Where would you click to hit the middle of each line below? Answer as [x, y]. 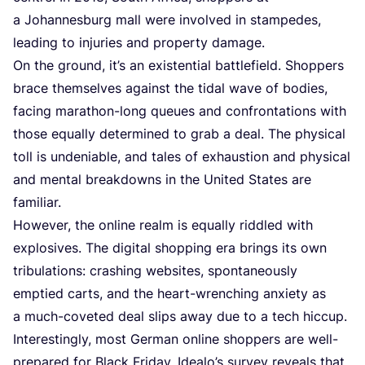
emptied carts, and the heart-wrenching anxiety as [169, 294]
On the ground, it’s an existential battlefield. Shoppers [178, 66]
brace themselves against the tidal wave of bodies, [170, 88]
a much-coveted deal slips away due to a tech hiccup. [180, 317]
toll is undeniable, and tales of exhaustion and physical [182, 157]
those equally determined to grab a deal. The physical [179, 134]
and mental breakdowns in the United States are [162, 180]
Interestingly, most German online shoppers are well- [176, 339]
